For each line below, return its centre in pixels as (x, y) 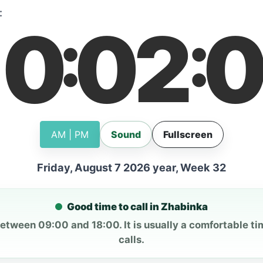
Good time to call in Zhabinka (137, 206)
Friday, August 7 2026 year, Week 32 (131, 167)
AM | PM (70, 134)
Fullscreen (188, 134)
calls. (131, 239)
